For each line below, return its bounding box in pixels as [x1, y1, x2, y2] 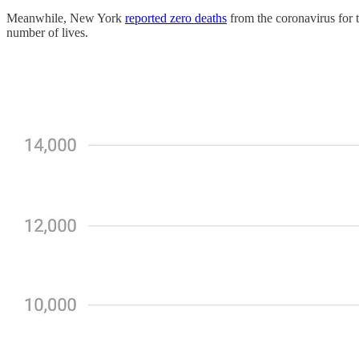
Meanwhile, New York [6, 11, 125, 26]
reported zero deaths [125, 11, 227, 26]
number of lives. [6, 26, 88, 40]
